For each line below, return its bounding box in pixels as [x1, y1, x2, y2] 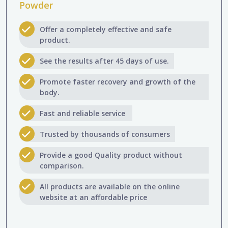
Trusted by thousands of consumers [40, 129, 170, 139]
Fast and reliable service [40, 108, 127, 118]
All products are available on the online [40, 181, 180, 191]
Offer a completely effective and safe [40, 24, 172, 34]
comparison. [40, 160, 86, 170]
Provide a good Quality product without [40, 150, 182, 160]
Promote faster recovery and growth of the [40, 76, 195, 87]
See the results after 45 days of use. [40, 55, 169, 66]
